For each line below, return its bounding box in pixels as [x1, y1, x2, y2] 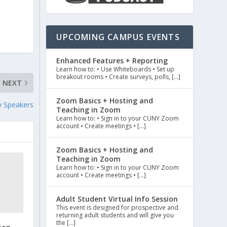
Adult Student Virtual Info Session [56, 194, 178, 204]
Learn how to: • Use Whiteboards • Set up [56, 65, 175, 74]
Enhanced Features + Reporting [56, 56, 168, 66]
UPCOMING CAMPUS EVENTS [56, 31, 180, 43]
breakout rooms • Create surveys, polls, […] [56, 72, 181, 82]
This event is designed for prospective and [56, 203, 179, 212]
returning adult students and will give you [56, 211, 174, 220]
